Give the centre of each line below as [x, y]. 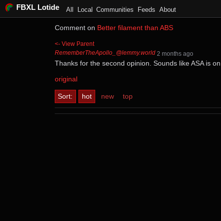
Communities [115, 10]
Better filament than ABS [135, 28]
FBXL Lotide [37, 7]
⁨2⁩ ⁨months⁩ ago [175, 54]
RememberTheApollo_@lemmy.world [105, 53]
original [66, 79]
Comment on [76, 28]
